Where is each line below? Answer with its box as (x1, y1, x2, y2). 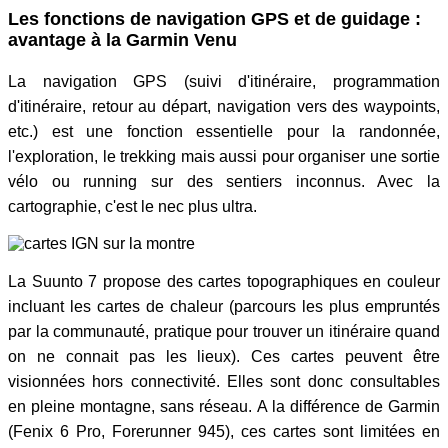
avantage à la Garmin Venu (8, 30, 237, 51)
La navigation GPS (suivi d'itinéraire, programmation (8, 72, 440, 90)
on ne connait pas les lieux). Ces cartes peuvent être (8, 347, 440, 365)
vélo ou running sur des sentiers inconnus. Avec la (8, 172, 440, 190)
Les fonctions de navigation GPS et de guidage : (8, 9, 421, 30)
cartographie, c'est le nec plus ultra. (8, 197, 257, 215)
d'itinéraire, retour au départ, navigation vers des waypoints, (8, 97, 440, 115)
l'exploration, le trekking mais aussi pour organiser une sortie (8, 147, 440, 165)
